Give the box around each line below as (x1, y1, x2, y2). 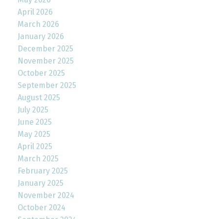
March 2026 (17, 20, 59, 29)
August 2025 (17, 93, 60, 103)
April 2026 (17, 7, 53, 17)
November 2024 (17, 191, 74, 200)
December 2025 (17, 44, 73, 54)
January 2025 (17, 178, 64, 188)
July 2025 (17, 105, 48, 115)
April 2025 (17, 142, 52, 152)
